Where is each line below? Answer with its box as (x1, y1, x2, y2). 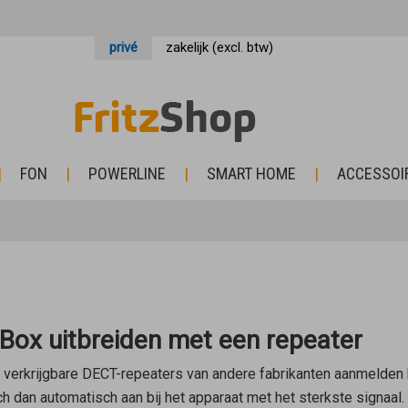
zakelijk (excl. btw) (165, 39, 273, 56)
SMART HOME (207, 164, 296, 183)
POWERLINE (88, 164, 166, 183)
